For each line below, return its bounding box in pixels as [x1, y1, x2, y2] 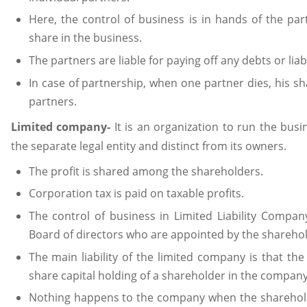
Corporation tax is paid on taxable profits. [28, 186, 244, 201]
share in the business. [28, 30, 142, 46]
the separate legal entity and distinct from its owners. [11, 138, 286, 154]
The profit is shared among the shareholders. [28, 163, 263, 179]
